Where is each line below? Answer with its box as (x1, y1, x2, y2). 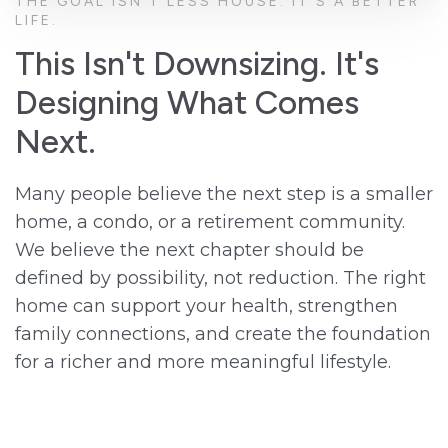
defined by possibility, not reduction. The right (15, 267, 426, 290)
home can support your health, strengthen (15, 295, 398, 318)
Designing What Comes (15, 82, 359, 122)
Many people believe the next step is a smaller (15, 183, 433, 206)
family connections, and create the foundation (15, 323, 431, 346)
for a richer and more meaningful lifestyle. (15, 351, 391, 374)
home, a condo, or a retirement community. (15, 211, 405, 234)
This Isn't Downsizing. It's (15, 43, 379, 83)
